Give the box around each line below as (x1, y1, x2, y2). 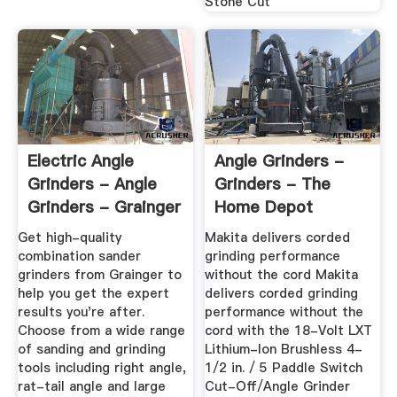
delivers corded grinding (205, 284, 359, 303)
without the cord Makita (205, 266, 359, 284)
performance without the (205, 303, 364, 322)
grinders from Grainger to (17, 266, 182, 284)
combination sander (17, 247, 141, 266)
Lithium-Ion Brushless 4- (205, 340, 363, 359)
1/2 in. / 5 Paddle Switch (205, 359, 363, 378)
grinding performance (205, 247, 341, 266)
